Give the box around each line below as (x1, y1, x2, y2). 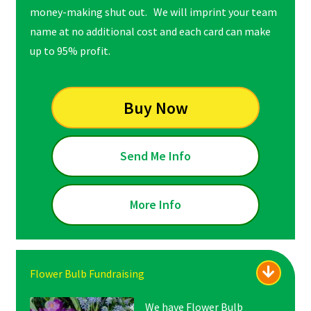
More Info (130, 196, 181, 213)
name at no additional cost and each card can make (29, 24, 271, 39)
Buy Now (123, 96, 188, 119)
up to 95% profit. (29, 44, 110, 58)
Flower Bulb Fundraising (29, 267, 144, 281)
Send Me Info (120, 148, 191, 165)
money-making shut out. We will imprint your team (29, 5, 277, 19)
